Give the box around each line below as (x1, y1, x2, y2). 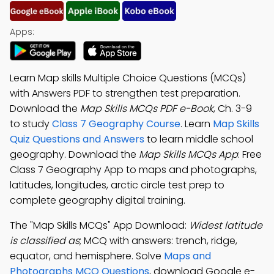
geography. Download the (10, 147, 139, 161)
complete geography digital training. (10, 193, 185, 207)
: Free (238, 147, 262, 161)
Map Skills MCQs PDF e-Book (80, 102, 213, 116)
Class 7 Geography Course (52, 117, 180, 131)
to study (10, 117, 52, 131)
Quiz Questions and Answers (10, 132, 144, 146)
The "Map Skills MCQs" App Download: (10, 218, 189, 232)
